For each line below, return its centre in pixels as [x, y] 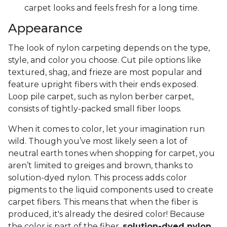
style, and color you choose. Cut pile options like [105, 60]
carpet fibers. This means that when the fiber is [103, 202]
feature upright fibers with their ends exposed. [103, 85]
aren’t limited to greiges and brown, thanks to [101, 166]
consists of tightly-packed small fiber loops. [96, 109]
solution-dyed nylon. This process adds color [98, 178]
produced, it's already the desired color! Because [106, 214]
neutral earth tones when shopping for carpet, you [111, 154]
